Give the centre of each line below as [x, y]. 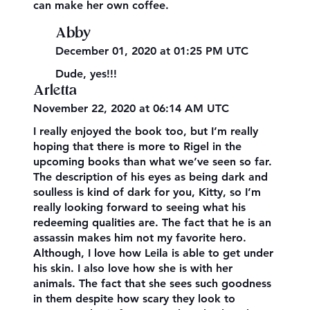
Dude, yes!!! [86, 73]
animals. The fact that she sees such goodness [153, 284]
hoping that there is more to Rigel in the [138, 147]
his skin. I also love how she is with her [133, 268]
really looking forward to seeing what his [140, 208]
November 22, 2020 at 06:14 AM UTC [131, 109]
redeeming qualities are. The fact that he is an [153, 223]
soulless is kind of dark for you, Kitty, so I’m [147, 192]
